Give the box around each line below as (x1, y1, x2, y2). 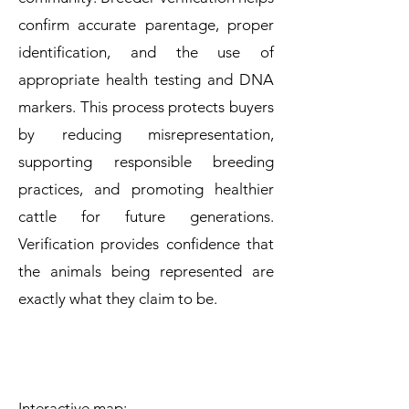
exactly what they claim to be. (18, 289, 217, 308)
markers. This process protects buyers (18, 98, 274, 116)
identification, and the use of (18, 43, 274, 61)
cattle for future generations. (18, 207, 274, 225)
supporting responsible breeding (18, 152, 274, 171)
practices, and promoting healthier (18, 180, 274, 198)
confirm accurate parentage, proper (18, 16, 274, 34)
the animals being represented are (18, 262, 274, 280)
